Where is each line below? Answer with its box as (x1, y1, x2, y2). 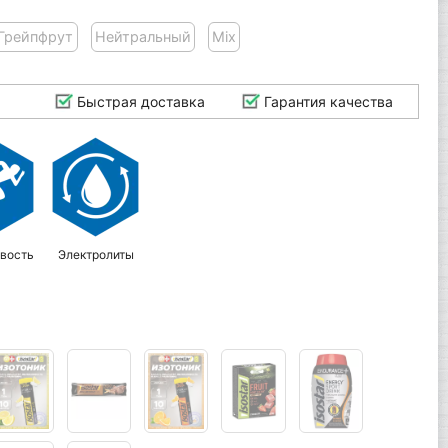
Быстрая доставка (72, 92, 205, 110)
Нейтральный (94, 28, 191, 46)
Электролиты (58, 247, 135, 263)
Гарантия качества (260, 92, 394, 110)
